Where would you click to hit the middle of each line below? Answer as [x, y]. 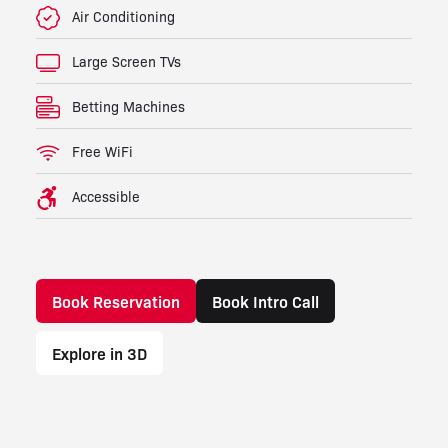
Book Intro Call [265, 300]
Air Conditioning [123, 15]
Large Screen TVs [126, 60]
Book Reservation [116, 300]
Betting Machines [128, 105]
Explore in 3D [99, 352]
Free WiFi [102, 150]
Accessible [106, 195]
